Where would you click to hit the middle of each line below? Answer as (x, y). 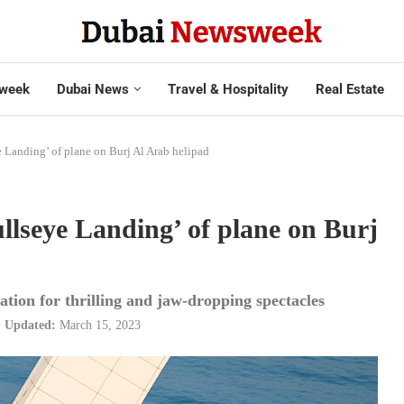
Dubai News (92, 89)
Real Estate (349, 89)
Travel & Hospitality (228, 89)
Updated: (30, 325)
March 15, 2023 (100, 325)
